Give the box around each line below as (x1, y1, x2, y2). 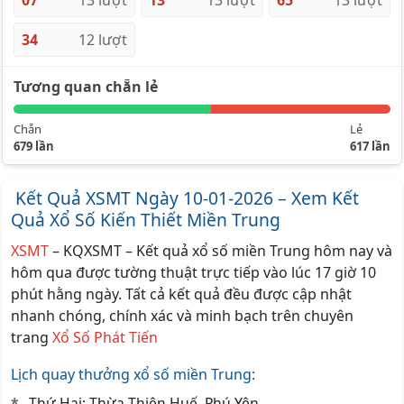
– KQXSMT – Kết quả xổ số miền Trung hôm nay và (49, 240, 392, 261)
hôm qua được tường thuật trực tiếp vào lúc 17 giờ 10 (11, 262, 376, 282)
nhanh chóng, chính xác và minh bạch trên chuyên (11, 305, 353, 326)
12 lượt (78, 30, 128, 50)
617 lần (350, 138, 390, 154)
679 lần (14, 138, 54, 154)
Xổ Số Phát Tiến (52, 326, 158, 347)
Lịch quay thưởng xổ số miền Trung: (11, 364, 255, 385)
